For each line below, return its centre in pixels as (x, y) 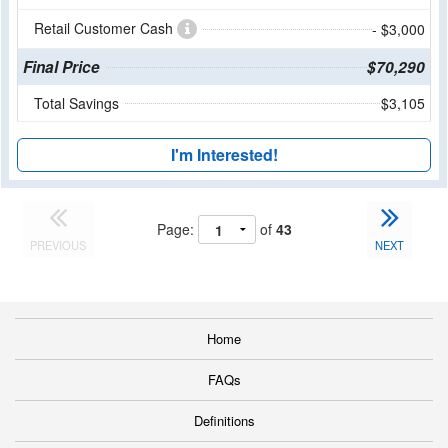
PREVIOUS (58, 245)
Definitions (224, 421)
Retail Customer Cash (105, 28)
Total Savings (76, 103)
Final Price (61, 67)
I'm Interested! (224, 155)
